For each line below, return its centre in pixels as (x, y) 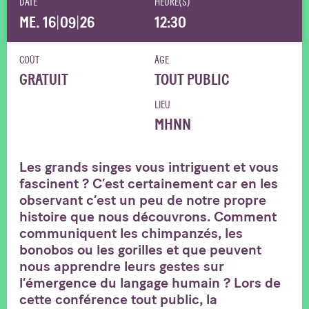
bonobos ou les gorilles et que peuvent (140, 249)
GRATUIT (44, 80)
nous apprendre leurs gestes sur (122, 266)
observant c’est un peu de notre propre (143, 200)
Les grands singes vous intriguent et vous (149, 167)
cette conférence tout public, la (118, 299)
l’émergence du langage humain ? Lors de (150, 282)
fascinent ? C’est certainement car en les (149, 183)
